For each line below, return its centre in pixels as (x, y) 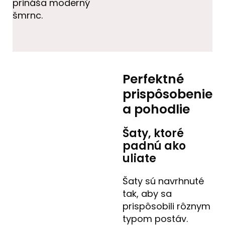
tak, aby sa (147, 194)
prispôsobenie (167, 94)
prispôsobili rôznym (166, 206)
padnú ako (154, 146)
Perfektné (153, 79)
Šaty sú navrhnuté (163, 181)
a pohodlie (156, 109)
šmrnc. (28, 16)
